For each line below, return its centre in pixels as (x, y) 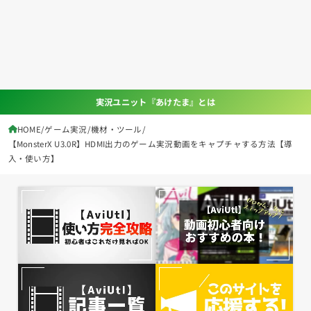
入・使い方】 (34, 159)
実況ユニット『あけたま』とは (155, 102)
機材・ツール (117, 129)
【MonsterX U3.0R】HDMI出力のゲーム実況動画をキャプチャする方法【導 (150, 144)
